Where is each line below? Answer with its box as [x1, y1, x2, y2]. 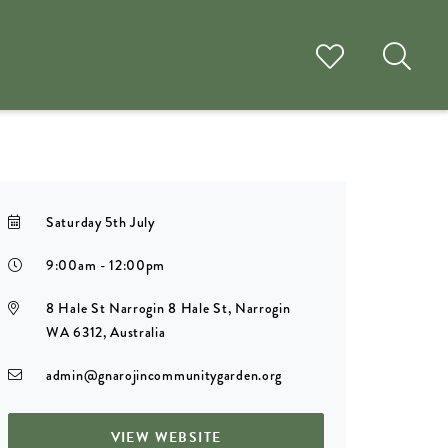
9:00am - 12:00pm [46, 255, 166, 275]
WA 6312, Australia [46, 322, 166, 342]
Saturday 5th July [46, 212, 155, 232]
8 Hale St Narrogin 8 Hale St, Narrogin [46, 298, 291, 318]
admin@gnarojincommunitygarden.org [46, 365, 283, 385]
